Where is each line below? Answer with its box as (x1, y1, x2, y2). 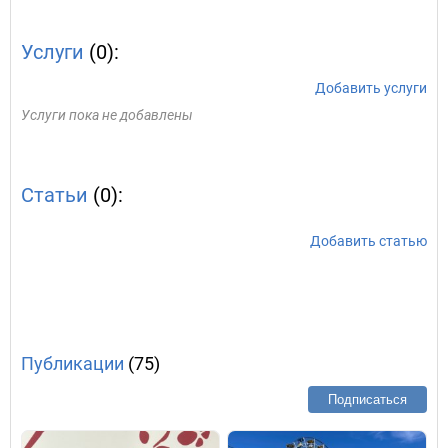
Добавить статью (310, 233, 427, 249)
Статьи (21, 183, 88, 207)
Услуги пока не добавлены (21, 107, 193, 123)
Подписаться (328, 392, 407, 407)
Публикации (21, 353, 124, 374)
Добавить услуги (315, 80, 427, 96)
